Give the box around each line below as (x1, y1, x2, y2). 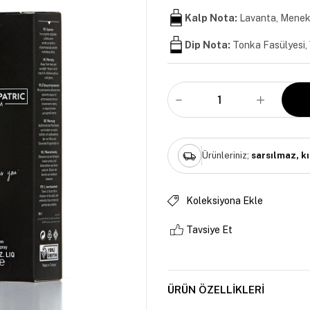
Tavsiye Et (186, 224, 232, 235)
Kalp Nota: (185, 12, 237, 24)
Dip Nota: (185, 39, 230, 51)
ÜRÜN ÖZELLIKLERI (167, 284, 264, 295)
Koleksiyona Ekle (186, 194, 263, 206)
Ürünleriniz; (202, 150, 251, 161)
